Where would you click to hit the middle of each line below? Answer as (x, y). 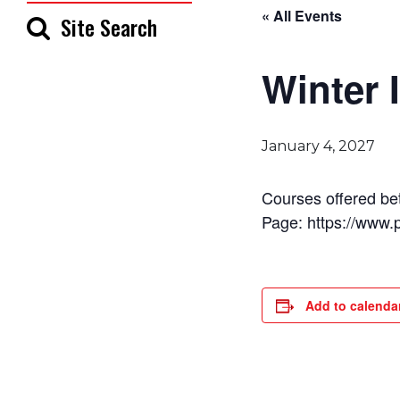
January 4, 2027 (318, 146)
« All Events (301, 16)
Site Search (109, 27)
